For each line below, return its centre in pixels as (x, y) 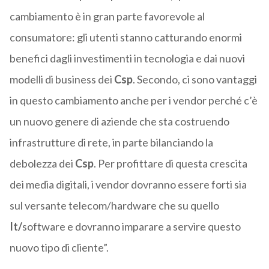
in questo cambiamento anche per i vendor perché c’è (133, 101)
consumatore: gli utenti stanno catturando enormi (125, 38)
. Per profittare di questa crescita (170, 164)
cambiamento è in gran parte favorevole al (107, 17)
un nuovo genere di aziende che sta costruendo (119, 122)
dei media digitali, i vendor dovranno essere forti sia (128, 185)
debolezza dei (42, 164)
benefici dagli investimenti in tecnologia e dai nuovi (127, 59)
